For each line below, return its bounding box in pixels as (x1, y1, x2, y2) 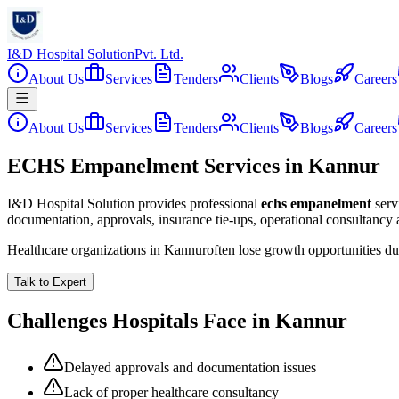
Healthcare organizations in (7, 241, 164, 257)
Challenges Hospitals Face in (7, 308, 275, 332)
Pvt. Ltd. (134, 46, 183, 61)
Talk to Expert (14, 274, 86, 289)
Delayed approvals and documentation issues (64, 359, 316, 375)
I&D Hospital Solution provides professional (7, 195, 257, 211)
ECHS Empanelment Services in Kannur (7, 153, 380, 177)
